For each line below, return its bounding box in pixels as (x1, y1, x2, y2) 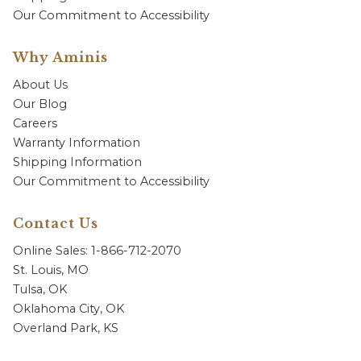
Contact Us (13, 215, 98, 231)
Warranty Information (13, 135, 140, 150)
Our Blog (13, 97, 67, 111)
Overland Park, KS (13, 321, 118, 335)
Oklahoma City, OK (13, 301, 124, 316)
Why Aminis (13, 49, 108, 65)
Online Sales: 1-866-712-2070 (13, 243, 181, 258)
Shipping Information (13, 155, 142, 169)
